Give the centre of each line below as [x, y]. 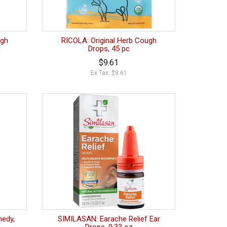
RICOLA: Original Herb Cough [109, 41]
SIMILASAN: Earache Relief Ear [109, 219]
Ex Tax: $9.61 [109, 73]
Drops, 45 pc [109, 49]
